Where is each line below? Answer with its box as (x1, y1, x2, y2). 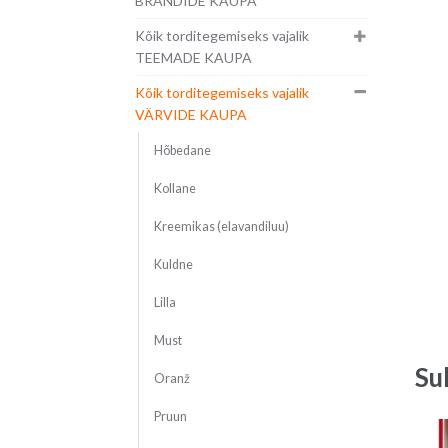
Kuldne (153, 257, 193, 273)
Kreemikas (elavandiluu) (153, 219, 289, 235)
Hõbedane (153, 143, 211, 159)
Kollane (153, 181, 196, 197)
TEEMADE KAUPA (134, 49, 252, 67)
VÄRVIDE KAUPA (134, 106, 247, 124)
